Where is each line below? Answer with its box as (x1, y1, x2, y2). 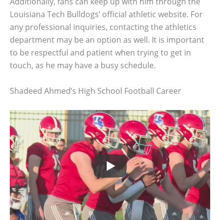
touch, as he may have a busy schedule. (10, 60, 156, 71)
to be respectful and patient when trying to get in (10, 47, 191, 58)
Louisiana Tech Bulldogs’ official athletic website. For (10, 9, 203, 20)
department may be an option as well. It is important (10, 34, 204, 46)
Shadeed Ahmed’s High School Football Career (10, 85, 181, 97)
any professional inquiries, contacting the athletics (10, 22, 196, 33)
